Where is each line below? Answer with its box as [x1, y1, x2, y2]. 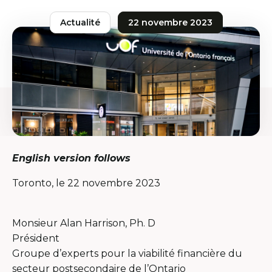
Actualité [59, 17, 100, 28]
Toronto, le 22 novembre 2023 [12, 177, 160, 189]
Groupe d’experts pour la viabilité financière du [12, 247, 242, 259]
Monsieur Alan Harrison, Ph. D [12, 217, 155, 229]
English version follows [12, 152, 131, 164]
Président [12, 232, 59, 244]
